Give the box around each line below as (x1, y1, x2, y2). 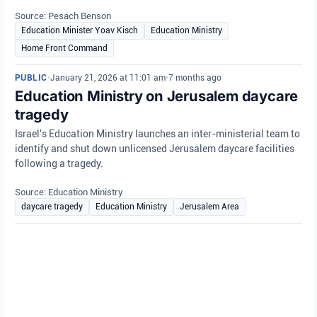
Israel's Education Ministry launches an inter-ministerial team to (15, 128, 300, 139)
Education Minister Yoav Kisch (21, 25, 138, 35)
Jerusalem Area (180, 202, 239, 212)
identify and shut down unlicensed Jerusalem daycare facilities (15, 143, 294, 154)
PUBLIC (15, 73, 47, 83)
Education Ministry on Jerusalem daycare (15, 87, 299, 105)
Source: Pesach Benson (15, 11, 111, 21)
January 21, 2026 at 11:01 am (50, 73, 166, 83)
